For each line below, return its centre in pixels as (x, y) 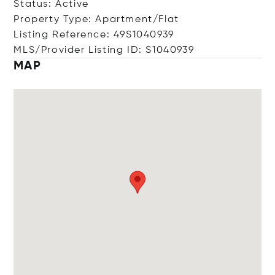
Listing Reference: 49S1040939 (94, 35)
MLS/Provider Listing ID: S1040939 (104, 50)
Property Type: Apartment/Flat (96, 20)
